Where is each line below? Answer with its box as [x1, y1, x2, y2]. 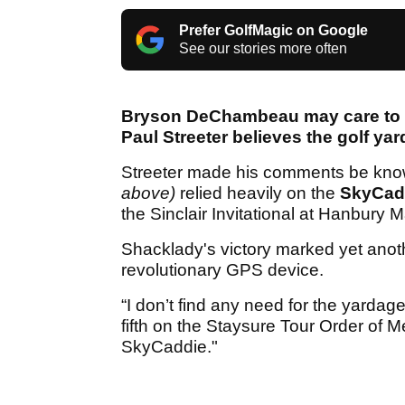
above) [121, 184, 175, 203]
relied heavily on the [175, 184, 340, 203]
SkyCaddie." [121, 337, 218, 357]
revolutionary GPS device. [121, 260, 328, 280]
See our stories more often [179, 41, 347, 57]
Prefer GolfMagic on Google [179, 23, 368, 39]
